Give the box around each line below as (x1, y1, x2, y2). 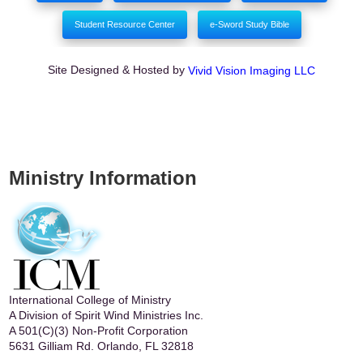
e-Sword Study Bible (209, 19, 289, 30)
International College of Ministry (9, 293, 171, 307)
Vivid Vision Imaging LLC (188, 64, 315, 78)
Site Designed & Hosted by (48, 62, 188, 76)
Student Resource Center (74, 19, 175, 30)
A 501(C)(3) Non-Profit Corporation (9, 324, 188, 338)
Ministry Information (9, 167, 197, 190)
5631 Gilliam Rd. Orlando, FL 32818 (9, 340, 194, 353)
